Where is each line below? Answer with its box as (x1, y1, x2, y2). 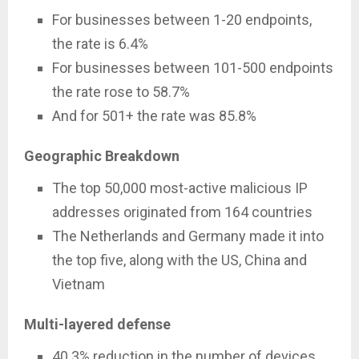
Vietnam (52, 275, 105, 292)
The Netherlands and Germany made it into (52, 227, 324, 244)
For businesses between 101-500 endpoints (52, 58, 333, 76)
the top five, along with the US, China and (52, 251, 307, 268)
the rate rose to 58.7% (52, 83, 190, 100)
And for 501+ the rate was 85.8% (52, 107, 256, 124)
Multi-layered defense (24, 315, 171, 333)
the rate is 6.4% (52, 34, 148, 52)
